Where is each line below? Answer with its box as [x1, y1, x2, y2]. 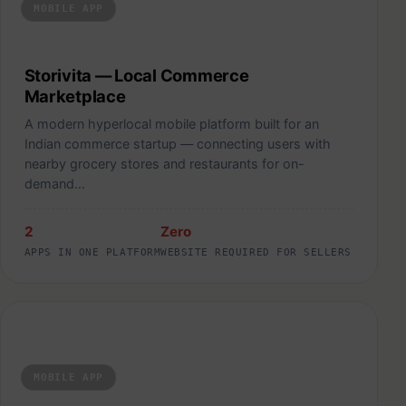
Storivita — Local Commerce [24, 64, 249, 85]
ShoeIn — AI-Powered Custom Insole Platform [339, 321, 357, 343]
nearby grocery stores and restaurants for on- [24, 155, 304, 171]
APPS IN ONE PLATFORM [24, 246, 161, 258]
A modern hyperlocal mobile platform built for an [24, 115, 319, 131]
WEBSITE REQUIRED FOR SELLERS [160, 246, 352, 258]
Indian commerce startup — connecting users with [24, 135, 331, 151]
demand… [24, 175, 85, 191]
